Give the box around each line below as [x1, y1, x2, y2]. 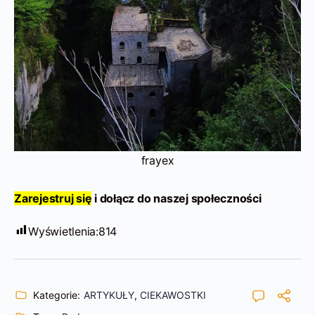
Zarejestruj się [14, 191, 92, 205]
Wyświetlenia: [28, 224, 98, 238]
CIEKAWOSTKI [140, 288, 206, 301]
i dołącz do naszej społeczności [91, 191, 262, 205]
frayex [141, 153, 174, 167]
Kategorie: [33, 288, 80, 301]
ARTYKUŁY [84, 288, 134, 301]
